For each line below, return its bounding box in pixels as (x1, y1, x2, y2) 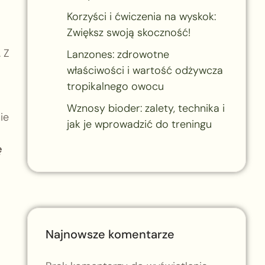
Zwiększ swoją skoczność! (66, 25, 190, 40)
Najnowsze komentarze (45, 226, 174, 242)
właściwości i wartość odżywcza (66, 63, 223, 77)
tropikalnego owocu (66, 79, 164, 93)
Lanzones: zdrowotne (66, 47, 169, 62)
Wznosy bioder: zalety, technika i (66, 101, 225, 115)
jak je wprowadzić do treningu (66, 117, 212, 131)
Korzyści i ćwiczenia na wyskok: (66, 9, 216, 24)
